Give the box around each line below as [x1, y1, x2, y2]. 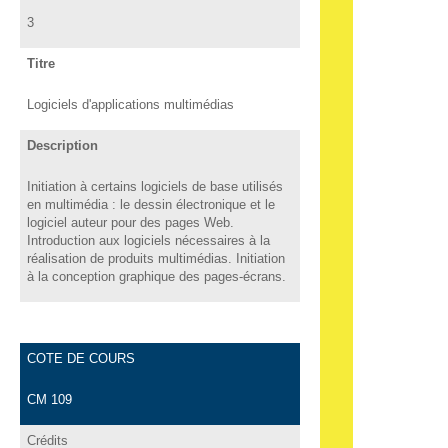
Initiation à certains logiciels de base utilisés [26, 178, 283, 194]
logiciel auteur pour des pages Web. [26, 214, 234, 230]
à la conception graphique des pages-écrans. [26, 268, 286, 284]
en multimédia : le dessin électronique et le [26, 196, 275, 212]
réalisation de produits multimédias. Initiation [26, 250, 285, 266]
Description [26, 137, 98, 153]
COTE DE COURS [26, 350, 135, 366]
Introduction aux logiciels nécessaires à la [26, 232, 270, 248]
